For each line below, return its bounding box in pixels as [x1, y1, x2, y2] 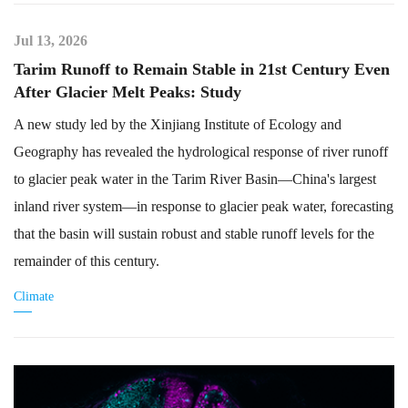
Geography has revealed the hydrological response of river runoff [14, 144, 388, 159]
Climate [14, 290, 54, 303]
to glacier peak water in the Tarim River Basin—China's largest [14, 171, 376, 187]
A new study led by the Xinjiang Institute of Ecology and [14, 117, 342, 132]
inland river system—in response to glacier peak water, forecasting [14, 199, 393, 214]
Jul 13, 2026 [14, 33, 87, 48]
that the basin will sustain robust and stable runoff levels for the [14, 226, 374, 241]
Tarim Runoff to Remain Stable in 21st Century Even [14, 60, 390, 78]
